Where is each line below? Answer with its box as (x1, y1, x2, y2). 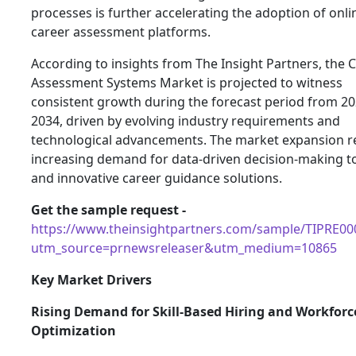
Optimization (31, 322, 116, 339)
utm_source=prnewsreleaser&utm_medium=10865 (31, 239, 337, 257)
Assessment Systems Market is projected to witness (31, 74, 342, 91)
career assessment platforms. (31, 23, 211, 41)
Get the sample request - (31, 201, 186, 219)
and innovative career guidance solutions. (31, 169, 282, 187)
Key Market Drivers (31, 271, 152, 288)
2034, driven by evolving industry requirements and (31, 112, 340, 130)
